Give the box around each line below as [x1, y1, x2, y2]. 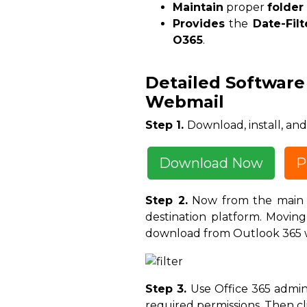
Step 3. [145, 282, 191, 295]
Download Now [159, 155, 263, 172]
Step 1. [145, 119, 187, 132]
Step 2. [145, 194, 188, 208]
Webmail [145, 92, 224, 112]
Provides [173, 17, 225, 31]
